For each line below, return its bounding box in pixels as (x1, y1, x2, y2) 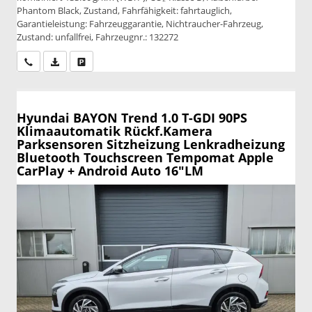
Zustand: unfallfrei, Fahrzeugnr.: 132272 (17, 31, 178, 44)
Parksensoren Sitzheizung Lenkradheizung (17, 136, 285, 153)
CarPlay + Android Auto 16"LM (17, 162, 203, 180)
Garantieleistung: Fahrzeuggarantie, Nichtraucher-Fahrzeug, (17, 17, 263, 31)
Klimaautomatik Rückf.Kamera (17, 123, 212, 140)
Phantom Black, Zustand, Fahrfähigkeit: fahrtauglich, (17, 4, 232, 17)
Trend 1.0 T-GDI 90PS (121, 109, 247, 127)
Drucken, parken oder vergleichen (86, 55, 217, 68)
